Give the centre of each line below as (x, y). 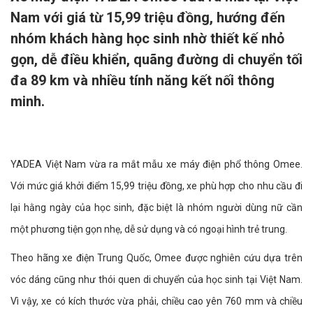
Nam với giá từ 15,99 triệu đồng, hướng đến (148, 17)
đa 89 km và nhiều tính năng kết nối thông (143, 80)
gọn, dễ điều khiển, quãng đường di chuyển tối (156, 59)
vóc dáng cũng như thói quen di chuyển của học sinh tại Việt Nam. (156, 279)
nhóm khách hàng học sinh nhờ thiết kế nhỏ (147, 38)
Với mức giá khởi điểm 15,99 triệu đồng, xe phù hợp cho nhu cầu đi (156, 186)
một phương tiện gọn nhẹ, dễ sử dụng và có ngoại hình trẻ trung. (149, 229)
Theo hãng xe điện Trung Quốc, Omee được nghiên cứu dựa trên (156, 258)
